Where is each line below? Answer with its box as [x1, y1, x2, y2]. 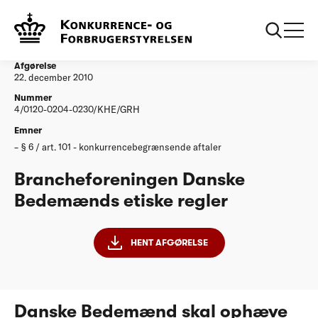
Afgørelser [50, 12, 88, 23]
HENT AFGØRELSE [130, 237, 208, 248]
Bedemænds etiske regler [14, 190, 228, 211]
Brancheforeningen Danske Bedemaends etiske [117, 12, 296, 23]
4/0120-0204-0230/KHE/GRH [14, 104, 140, 116]
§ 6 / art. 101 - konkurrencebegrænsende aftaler [21, 141, 221, 153]
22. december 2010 [14, 72, 93, 83]
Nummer [14, 92, 52, 104]
